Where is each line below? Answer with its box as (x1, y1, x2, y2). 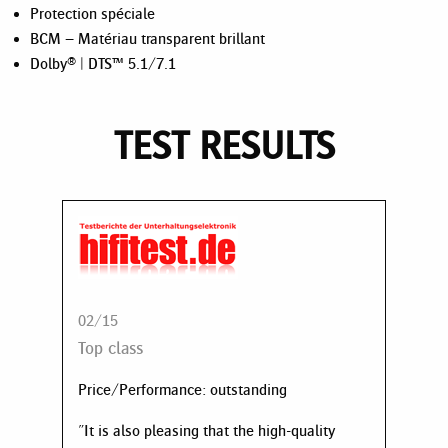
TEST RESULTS (113, 124, 335, 167)
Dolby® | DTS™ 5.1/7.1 (30, 54, 176, 72)
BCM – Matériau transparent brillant (30, 29, 265, 47)
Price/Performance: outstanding (78, 380, 287, 398)
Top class (78, 338, 143, 357)
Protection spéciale (30, 4, 155, 22)
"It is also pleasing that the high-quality (78, 421, 335, 439)
